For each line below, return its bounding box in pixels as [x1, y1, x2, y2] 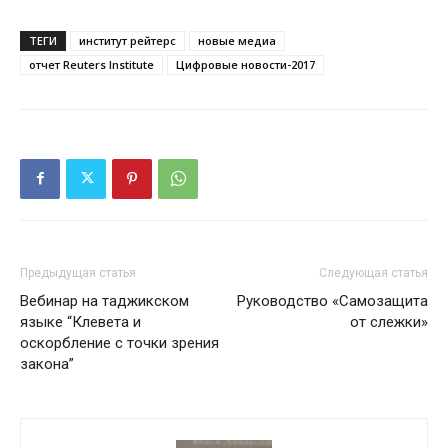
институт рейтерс [79, 32, 176, 48]
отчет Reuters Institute [29, 56, 154, 72]
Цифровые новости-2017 [176, 56, 315, 72]
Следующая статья [319, 265, 428, 280]
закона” [20, 354, 74, 373]
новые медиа [198, 32, 276, 48]
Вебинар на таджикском [20, 291, 189, 310]
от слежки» [350, 312, 428, 331]
